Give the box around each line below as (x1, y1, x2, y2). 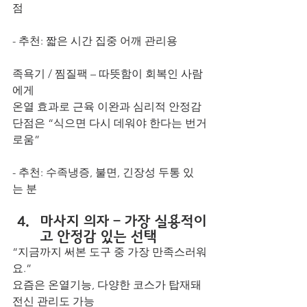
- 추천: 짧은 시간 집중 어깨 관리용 (12, 34, 177, 47)
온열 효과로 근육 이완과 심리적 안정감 (12, 100, 201, 113)
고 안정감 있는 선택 (40, 228, 156, 245)
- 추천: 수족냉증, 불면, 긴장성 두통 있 (12, 166, 194, 179)
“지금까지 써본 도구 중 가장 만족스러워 (12, 245, 207, 258)
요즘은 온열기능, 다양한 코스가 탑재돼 (12, 278, 204, 291)
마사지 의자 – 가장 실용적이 (40, 212, 206, 230)
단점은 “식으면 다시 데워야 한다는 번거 (12, 116, 207, 130)
